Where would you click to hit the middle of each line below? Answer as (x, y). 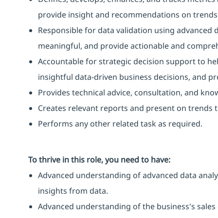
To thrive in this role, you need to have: (99, 159)
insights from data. (73, 191)
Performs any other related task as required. (120, 123)
